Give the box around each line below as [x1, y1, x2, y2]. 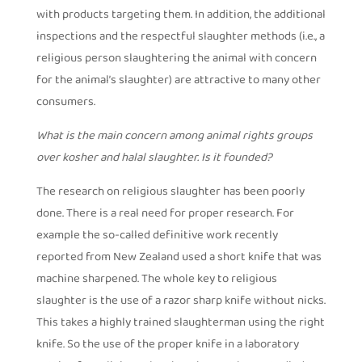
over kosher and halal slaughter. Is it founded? [36, 148, 272, 169]
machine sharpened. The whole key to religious [36, 269, 277, 290]
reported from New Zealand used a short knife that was [36, 247, 322, 268]
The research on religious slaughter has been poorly [36, 182, 305, 203]
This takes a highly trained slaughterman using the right [36, 313, 325, 334]
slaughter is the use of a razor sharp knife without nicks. [36, 291, 326, 312]
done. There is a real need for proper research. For [36, 204, 294, 225]
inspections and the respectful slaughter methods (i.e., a [36, 27, 325, 48]
